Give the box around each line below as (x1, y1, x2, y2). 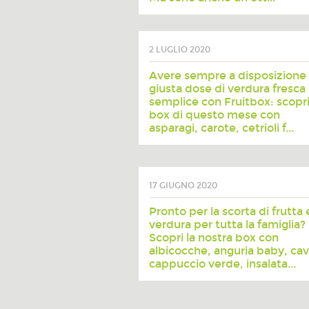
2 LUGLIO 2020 (148, 45, 210, 54)
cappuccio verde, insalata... (148, 257, 296, 270)
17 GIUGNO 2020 (148, 181, 217, 190)
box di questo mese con (148, 108, 280, 121)
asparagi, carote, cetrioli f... (148, 121, 294, 134)
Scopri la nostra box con (148, 231, 279, 244)
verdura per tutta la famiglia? (148, 218, 306, 231)
